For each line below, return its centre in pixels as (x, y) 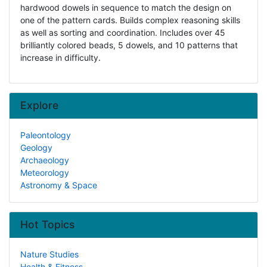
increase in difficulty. (60, 58)
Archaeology (44, 160)
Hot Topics (47, 225)
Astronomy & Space (58, 185)
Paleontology (45, 135)
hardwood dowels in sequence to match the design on (125, 8)
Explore (39, 105)
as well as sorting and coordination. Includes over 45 (122, 33)
